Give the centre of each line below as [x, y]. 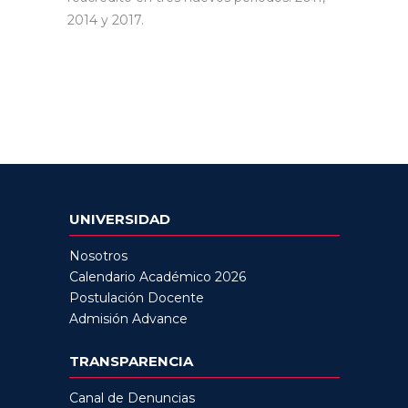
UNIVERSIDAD [119, 219]
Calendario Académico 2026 [157, 277]
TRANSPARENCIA [131, 362]
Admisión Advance [128, 319]
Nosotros [98, 256]
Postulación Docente [136, 298]
